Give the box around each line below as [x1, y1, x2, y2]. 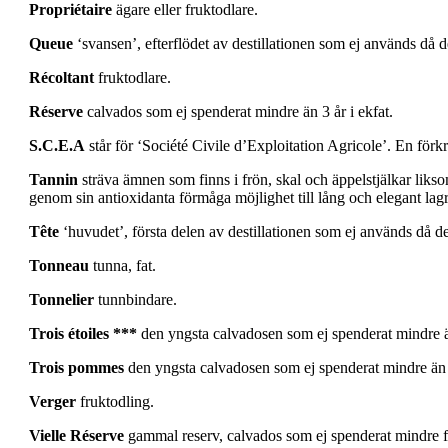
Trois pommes [29, 359, 124, 377]
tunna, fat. [89, 257, 156, 275]
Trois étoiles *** [29, 325, 137, 343]
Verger [29, 393, 76, 411]
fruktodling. [76, 393, 154, 411]
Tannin [29, 171, 78, 189]
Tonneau [29, 257, 89, 275]
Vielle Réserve [29, 427, 124, 445]
